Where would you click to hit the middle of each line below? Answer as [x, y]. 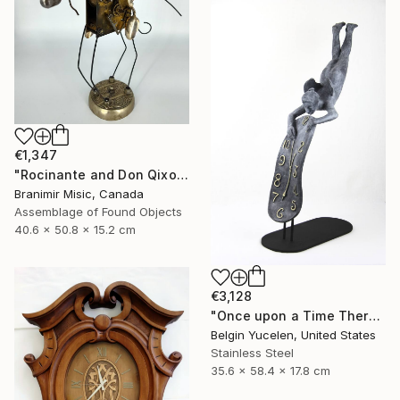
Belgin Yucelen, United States [293, 334]
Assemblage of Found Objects [98, 211]
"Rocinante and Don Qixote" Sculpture [182, 174]
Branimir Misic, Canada [79, 193]
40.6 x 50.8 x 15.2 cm [75, 229]
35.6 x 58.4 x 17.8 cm [271, 370]
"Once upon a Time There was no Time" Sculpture [374, 315]
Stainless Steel [252, 352]
